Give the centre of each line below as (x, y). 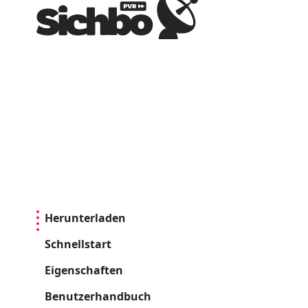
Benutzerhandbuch (98, 297)
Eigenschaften (84, 271)
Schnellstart (78, 244)
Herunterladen (85, 218)
